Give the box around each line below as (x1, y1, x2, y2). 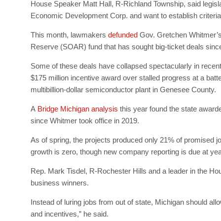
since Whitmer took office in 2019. (31, 116, 139, 125)
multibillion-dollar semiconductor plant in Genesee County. (31, 85, 216, 94)
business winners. (31, 178, 89, 187)
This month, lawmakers (31, 30, 108, 39)
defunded (108, 30, 138, 39)
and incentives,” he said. (31, 209, 109, 218)
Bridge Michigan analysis (37, 104, 118, 113)
